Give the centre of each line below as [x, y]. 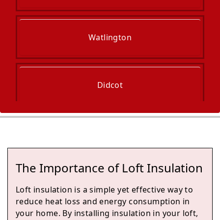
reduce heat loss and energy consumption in [103, 201]
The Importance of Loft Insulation [109, 168]
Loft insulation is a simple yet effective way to [105, 190]
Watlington [110, 37]
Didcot [110, 85]
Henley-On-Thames [110, 180]
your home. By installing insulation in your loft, [107, 213]
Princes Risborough [110, 133]
